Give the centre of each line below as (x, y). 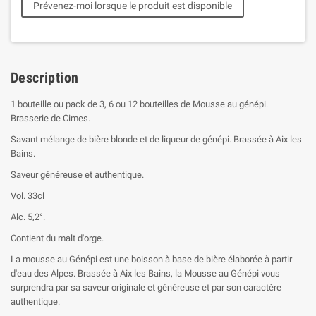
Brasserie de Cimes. (50, 118)
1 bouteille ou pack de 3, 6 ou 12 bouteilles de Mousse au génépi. (139, 104)
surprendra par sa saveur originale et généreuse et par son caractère (146, 287)
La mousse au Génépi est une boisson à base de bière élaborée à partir (151, 259)
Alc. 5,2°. (28, 217)
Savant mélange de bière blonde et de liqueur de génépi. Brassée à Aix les (156, 139)
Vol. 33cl (28, 196)
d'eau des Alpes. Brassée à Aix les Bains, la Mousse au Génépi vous (145, 273)
